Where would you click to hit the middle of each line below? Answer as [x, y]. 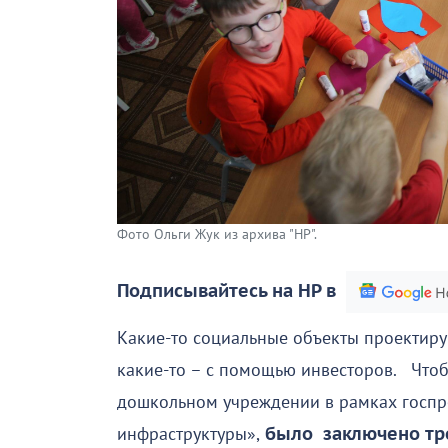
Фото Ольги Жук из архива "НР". [217, 235]
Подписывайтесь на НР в [226, 292]
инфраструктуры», [188, 435]
